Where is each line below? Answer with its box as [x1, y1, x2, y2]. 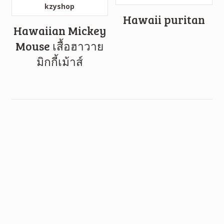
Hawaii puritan [122, 12, 205, 27]
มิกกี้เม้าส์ [36, 54, 83, 69]
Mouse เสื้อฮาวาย [15, 38, 104, 54]
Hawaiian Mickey [13, 23, 106, 38]
